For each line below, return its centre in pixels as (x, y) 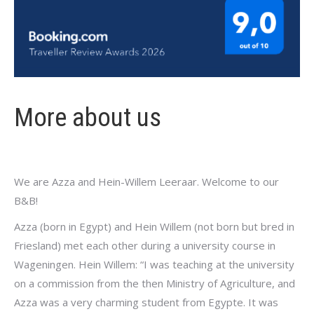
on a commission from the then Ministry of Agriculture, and (155, 283)
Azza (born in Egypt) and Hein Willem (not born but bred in (154, 226)
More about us (88, 117)
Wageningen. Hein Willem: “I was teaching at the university (154, 264)
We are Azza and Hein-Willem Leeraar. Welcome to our (146, 181)
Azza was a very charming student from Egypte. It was (146, 302)
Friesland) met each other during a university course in (145, 245)
